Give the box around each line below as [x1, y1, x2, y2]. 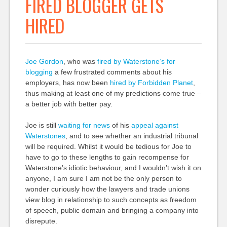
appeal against [131, 121, 178, 129]
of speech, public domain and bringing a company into [25, 206, 199, 214]
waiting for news [58, 121, 110, 129]
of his [109, 121, 131, 129]
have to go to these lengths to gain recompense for [25, 153, 189, 161]
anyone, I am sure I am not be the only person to [25, 174, 182, 182]
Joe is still [25, 121, 58, 129]
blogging [25, 68, 53, 76]
